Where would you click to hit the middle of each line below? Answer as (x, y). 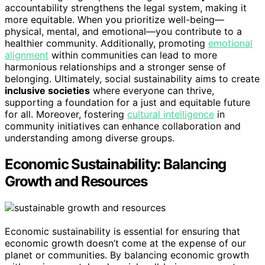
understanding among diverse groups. (90, 138)
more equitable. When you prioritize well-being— (114, 20)
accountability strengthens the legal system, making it (126, 8)
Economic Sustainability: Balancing (116, 164)
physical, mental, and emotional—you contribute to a (123, 32)
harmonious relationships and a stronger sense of (115, 67)
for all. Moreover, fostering (66, 114)
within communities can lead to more (133, 55)
